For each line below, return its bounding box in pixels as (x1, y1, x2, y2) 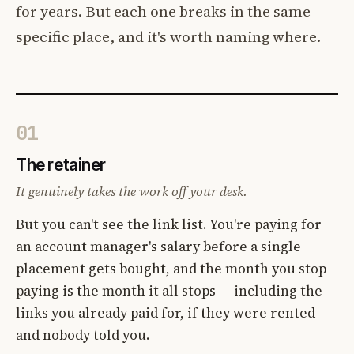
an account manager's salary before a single (16, 236, 301, 256)
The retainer (16, 154, 107, 175)
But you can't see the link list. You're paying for (16, 214, 322, 234)
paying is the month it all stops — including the (16, 281, 322, 300)
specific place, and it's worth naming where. (16, 25, 321, 47)
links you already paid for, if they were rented (16, 303, 315, 322)
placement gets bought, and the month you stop (16, 258, 326, 278)
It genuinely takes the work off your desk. (16, 182, 247, 201)
